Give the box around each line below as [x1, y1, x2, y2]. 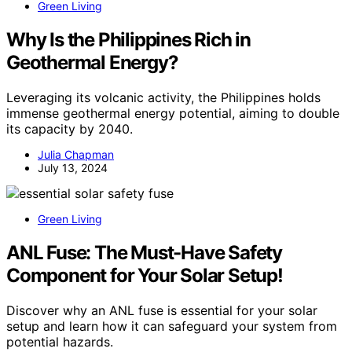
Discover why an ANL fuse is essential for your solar [6, 302, 317, 318]
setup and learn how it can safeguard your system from [6, 317, 337, 334]
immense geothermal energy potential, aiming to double [6, 104, 339, 121]
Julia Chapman [38, 147, 114, 161]
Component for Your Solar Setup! [6, 263, 283, 287]
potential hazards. [6, 333, 113, 350]
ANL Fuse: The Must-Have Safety [6, 240, 282, 264]
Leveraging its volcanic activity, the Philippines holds [6, 89, 321, 105]
